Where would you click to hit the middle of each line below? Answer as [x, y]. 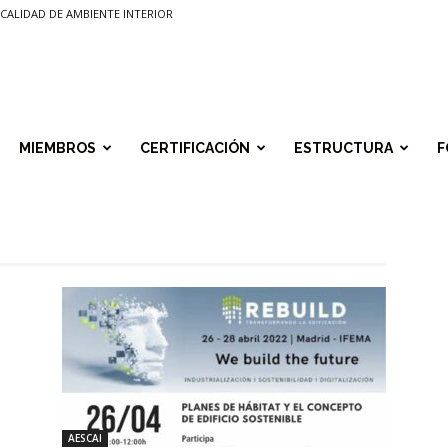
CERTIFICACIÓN [195, 148]
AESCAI [85, 438]
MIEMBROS [57, 148]
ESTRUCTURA [343, 148]
